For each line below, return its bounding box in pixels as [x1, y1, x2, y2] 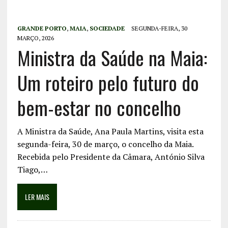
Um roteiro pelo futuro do [17, 68, 199, 97]
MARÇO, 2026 [17, 34, 54, 42]
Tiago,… [17, 164, 48, 176]
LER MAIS [24, 191, 49, 203]
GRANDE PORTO [17, 24, 67, 33]
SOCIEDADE [89, 24, 125, 33]
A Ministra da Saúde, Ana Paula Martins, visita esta [17, 126, 204, 137]
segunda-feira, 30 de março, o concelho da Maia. [17, 138, 193, 150]
